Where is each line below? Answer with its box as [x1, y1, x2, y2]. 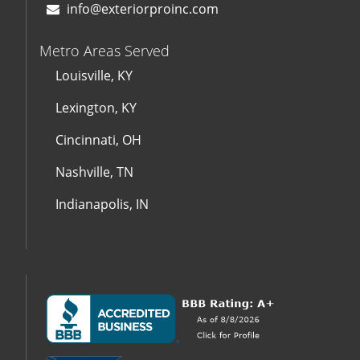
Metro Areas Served [39, 41, 170, 61]
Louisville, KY [55, 67, 133, 85]
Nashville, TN [55, 163, 133, 182]
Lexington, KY [55, 99, 137, 117]
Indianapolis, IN [55, 195, 149, 214]
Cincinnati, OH [55, 131, 141, 149]
